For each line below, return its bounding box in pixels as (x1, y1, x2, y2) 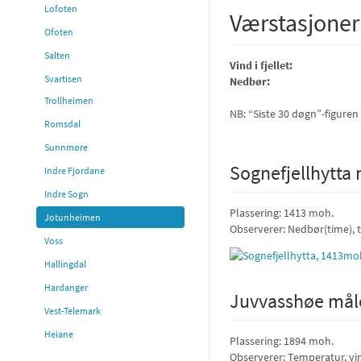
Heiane (44, 328, 73, 340)
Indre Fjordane (44, 164, 105, 176)
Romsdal (44, 118, 81, 130)
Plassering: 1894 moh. (230, 333, 334, 348)
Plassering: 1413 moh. (230, 205, 334, 220)
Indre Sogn (44, 188, 89, 200)
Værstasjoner (230, 7, 359, 38)
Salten (44, 49, 70, 61)
